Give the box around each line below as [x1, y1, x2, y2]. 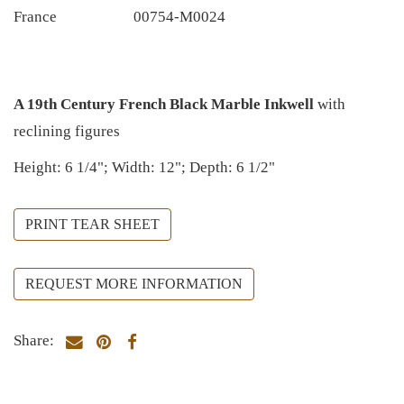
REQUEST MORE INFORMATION [25, 275, 243, 291]
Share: [14, 331, 54, 349]
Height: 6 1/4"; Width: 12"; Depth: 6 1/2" [14, 158, 275, 176]
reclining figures [14, 122, 120, 140]
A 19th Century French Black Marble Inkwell [14, 95, 317, 113]
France [14, 8, 57, 26]
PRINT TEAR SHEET [25, 216, 160, 232]
